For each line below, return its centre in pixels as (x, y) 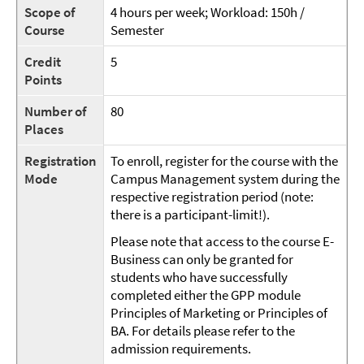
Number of (55, 111)
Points (43, 80)
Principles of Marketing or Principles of (219, 313)
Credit (43, 62)
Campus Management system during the (225, 179)
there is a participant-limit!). (190, 214)
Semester (137, 30)
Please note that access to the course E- (222, 241)
